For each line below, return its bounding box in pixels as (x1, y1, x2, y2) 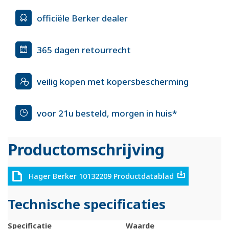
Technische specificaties (8, 195, 166, 213)
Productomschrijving (8, 139, 165, 161)
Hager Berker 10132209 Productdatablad (28, 171, 174, 181)
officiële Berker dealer (37, 12, 128, 24)
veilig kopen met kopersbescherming (37, 75, 189, 87)
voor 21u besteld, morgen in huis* (37, 107, 177, 119)
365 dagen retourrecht (37, 43, 131, 56)
